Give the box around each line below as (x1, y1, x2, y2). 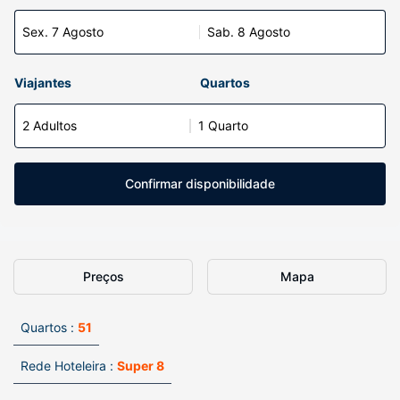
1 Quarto (198, 118, 248, 133)
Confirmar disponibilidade (125, 176, 275, 191)
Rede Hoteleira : (21, 358, 113, 373)
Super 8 (117, 358, 164, 373)
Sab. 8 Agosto (207, 24, 290, 39)
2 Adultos (22, 118, 77, 133)
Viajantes (14, 75, 71, 90)
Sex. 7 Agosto (22, 24, 104, 39)
